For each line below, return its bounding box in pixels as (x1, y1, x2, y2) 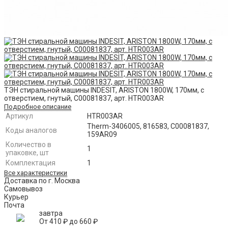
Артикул (6, 112, 33, 121)
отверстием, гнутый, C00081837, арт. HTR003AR (4, 94, 164, 103)
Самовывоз (4, 185, 43, 193)
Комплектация (6, 159, 55, 167)
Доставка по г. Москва (4, 177, 80, 185)
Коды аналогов (6, 126, 57, 135)
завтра (39, 209, 63, 218)
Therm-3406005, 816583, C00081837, (87, 122, 209, 131)
